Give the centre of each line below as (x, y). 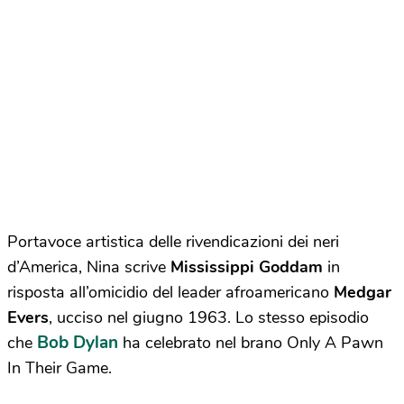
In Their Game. (60, 368)
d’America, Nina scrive (89, 267)
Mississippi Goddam (247, 267)
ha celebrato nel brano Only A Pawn (251, 343)
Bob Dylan (78, 343)
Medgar (360, 292)
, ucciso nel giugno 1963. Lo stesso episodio (209, 317)
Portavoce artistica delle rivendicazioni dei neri (173, 242)
